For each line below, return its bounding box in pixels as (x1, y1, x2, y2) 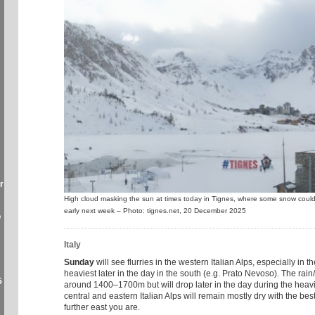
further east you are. (64, 302, 140, 313)
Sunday (64, 257, 94, 268)
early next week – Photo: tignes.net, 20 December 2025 (64, 206, 246, 214)
